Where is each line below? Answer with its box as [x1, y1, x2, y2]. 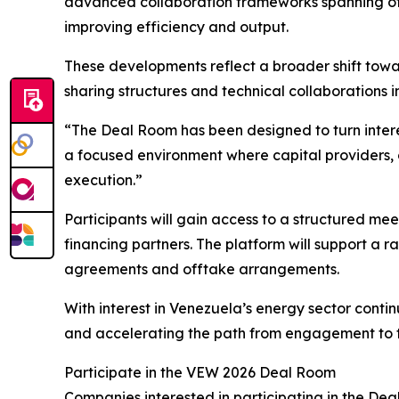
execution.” [64, 170, 142, 189]
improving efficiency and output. [64, 17, 289, 36]
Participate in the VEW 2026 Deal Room [64, 362, 336, 381]
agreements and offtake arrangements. [64, 259, 339, 278]
